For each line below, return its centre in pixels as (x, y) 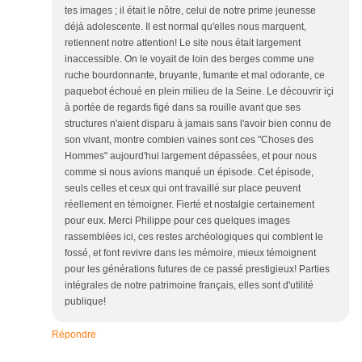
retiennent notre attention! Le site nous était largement (183, 43)
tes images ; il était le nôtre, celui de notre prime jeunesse (190, 11)
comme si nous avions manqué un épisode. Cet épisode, (189, 173)
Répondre (74, 335)
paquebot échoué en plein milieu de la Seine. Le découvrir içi (199, 92)
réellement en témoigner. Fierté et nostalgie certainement (189, 205)
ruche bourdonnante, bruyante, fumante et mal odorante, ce (195, 76)
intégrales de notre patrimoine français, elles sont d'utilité (189, 286)
